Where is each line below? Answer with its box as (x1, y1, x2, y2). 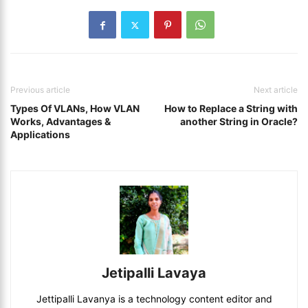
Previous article (10, 85, 70, 95)
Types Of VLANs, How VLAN (10, 102, 140, 114)
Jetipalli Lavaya (102, 265, 206, 281)
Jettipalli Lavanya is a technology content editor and (36, 293, 272, 305)
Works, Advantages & (10, 115, 111, 127)
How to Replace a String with (164, 102, 298, 114)
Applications (10, 129, 70, 140)
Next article (254, 85, 298, 95)
